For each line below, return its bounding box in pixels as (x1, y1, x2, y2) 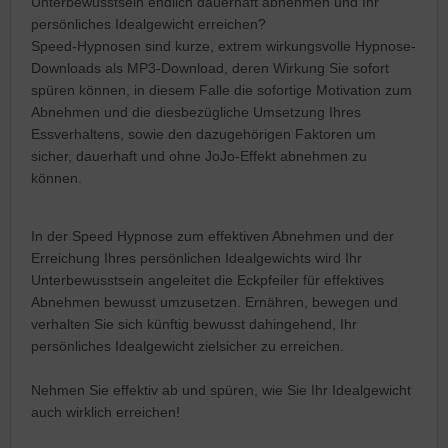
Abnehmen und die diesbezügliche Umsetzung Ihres (31, 103, 361, 120)
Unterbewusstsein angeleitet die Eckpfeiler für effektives (31, 271, 384, 288)
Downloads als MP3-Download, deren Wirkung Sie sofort (31, 59, 389, 76)
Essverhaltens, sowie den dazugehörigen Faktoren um (31, 125, 376, 142)
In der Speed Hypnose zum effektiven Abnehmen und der (31, 227, 394, 244)
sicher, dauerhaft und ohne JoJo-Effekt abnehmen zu (31, 147, 367, 164)
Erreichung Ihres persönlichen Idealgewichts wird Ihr (31, 249, 362, 266)
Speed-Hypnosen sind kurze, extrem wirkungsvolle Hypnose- (31, 37, 416, 54)
